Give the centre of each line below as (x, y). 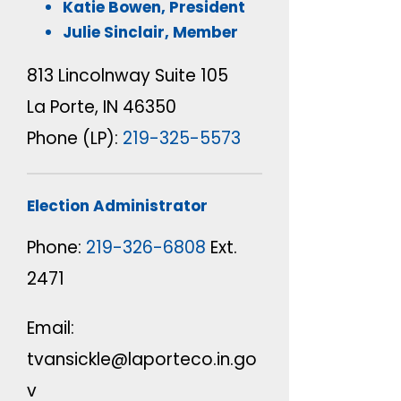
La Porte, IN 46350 (102, 107)
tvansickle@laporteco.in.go (142, 360)
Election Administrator (117, 206)
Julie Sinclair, (118, 33)
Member (205, 33)
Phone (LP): (75, 139)
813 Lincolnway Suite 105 (128, 76)
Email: (51, 328)
